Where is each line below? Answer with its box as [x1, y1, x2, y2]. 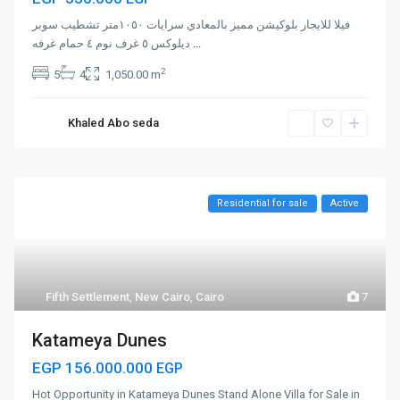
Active [329, 197, 359, 210]
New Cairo [135, 290, 191, 304]
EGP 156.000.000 [32, 359, 157, 378]
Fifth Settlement [46, 290, 130, 304]
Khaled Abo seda [68, 116, 160, 130]
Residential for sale [216, 197, 308, 210]
